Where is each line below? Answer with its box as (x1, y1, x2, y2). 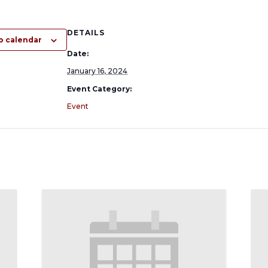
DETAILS (67, 28, 105, 37)
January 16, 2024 (67, 66, 127, 75)
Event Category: (67, 84, 132, 93)
